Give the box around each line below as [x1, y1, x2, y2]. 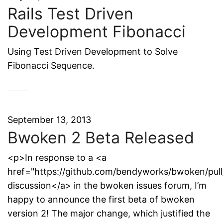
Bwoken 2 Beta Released [7, 128, 194, 147]
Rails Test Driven [7, 4, 133, 23]
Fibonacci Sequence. [7, 60, 95, 71]
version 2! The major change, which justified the [7, 208, 210, 219]
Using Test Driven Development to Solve [7, 46, 178, 57]
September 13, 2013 [7, 114, 91, 125]
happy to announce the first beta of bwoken [7, 194, 195, 205]
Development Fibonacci [7, 22, 186, 41]
